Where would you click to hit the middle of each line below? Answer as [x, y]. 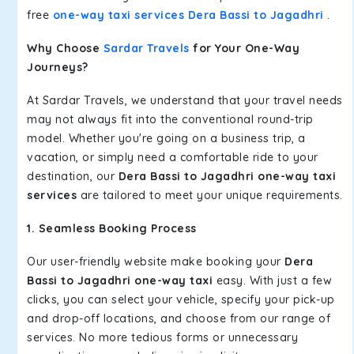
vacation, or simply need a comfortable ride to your [173, 157]
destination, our [73, 176]
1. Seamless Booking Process [112, 228]
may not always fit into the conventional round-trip [170, 119]
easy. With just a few [272, 281]
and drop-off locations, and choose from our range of [179, 318]
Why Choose [65, 48]
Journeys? [58, 67]
